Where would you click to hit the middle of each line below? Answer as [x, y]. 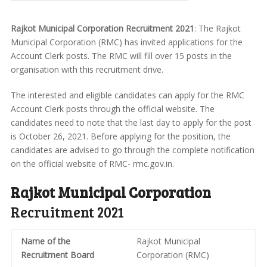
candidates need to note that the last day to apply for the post [131, 123]
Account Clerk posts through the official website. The [112, 109]
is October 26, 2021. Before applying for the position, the [120, 136]
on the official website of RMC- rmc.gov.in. [92, 164]
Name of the [45, 241]
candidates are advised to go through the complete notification [132, 150]
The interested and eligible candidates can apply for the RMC [127, 95]
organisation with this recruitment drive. [87, 70]
